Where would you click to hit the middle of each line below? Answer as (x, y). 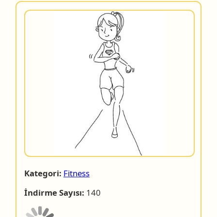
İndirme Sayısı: (54, 193)
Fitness (77, 173)
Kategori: (43, 173)
